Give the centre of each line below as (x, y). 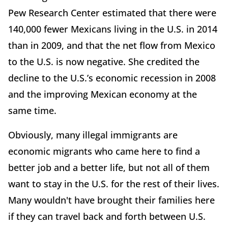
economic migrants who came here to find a (104, 151)
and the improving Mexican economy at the (103, 94)
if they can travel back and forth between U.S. (107, 216)
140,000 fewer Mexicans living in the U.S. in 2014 (113, 29)
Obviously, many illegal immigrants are (93, 135)
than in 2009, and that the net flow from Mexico (112, 45)
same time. (32, 110)
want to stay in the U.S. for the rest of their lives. (114, 183)
